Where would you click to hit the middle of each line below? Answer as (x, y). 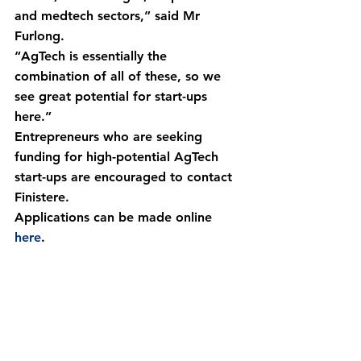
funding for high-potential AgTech (118, 157)
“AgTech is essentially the (93, 56)
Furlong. (39, 36)
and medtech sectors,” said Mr (109, 16)
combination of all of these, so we (120, 76)
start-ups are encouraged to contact (125, 177)
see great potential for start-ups (113, 96)
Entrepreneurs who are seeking (110, 137)
